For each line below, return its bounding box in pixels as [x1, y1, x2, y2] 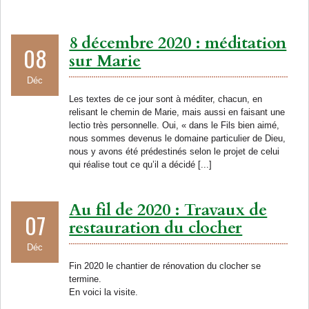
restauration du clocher [69, 216, 243, 239]
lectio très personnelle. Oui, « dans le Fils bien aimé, [69, 119, 280, 130]
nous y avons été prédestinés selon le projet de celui [69, 146, 280, 157]
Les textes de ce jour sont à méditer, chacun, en [69, 93, 263, 104]
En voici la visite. [69, 286, 139, 297]
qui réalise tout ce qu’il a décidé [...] [69, 159, 212, 170]
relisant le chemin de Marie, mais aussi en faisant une [69, 106, 286, 117]
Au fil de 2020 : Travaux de [69, 198, 268, 221]
